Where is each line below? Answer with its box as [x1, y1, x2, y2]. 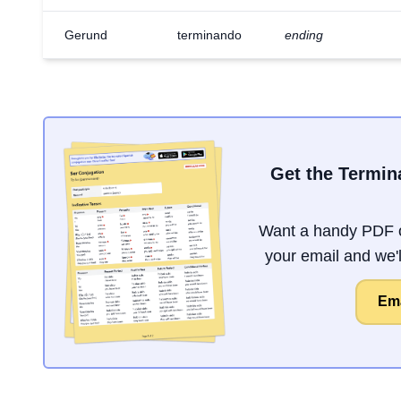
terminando [177, 28, 242, 42]
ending [285, 28, 323, 42]
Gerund [64, 28, 107, 42]
